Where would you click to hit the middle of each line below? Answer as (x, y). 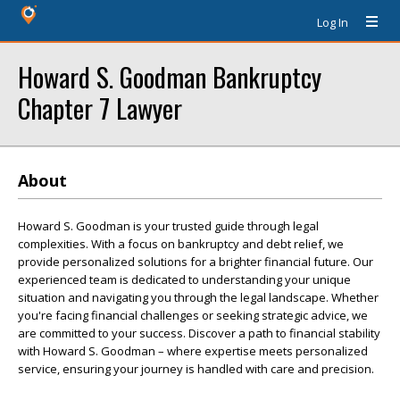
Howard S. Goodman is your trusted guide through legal (168, 226)
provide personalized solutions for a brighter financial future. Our (196, 262)
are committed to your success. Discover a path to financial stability (199, 333)
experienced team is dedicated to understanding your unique (184, 279)
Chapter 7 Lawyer (100, 108)
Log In (333, 22)
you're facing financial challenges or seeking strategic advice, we (193, 315)
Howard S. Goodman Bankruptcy (170, 76)
